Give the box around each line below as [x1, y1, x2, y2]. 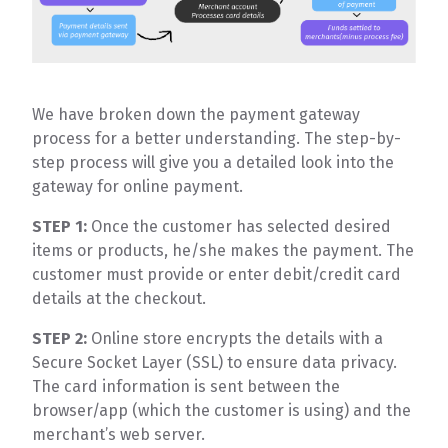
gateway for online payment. [32, 176, 244, 196]
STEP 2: [32, 328, 88, 348]
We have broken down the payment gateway [32, 104, 361, 124]
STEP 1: [32, 216, 88, 236]
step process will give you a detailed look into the [32, 152, 395, 172]
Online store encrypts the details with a [87, 328, 384, 348]
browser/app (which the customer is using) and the [32, 400, 412, 420]
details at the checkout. [32, 288, 207, 308]
